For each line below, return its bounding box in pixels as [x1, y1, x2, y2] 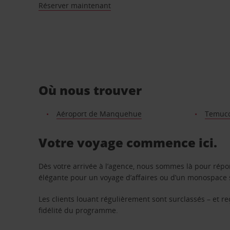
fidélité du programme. [39, 205, 119, 215]
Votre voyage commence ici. [39, 133, 218, 151]
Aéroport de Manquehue [56, 108, 142, 119]
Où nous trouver [39, 81, 142, 99]
